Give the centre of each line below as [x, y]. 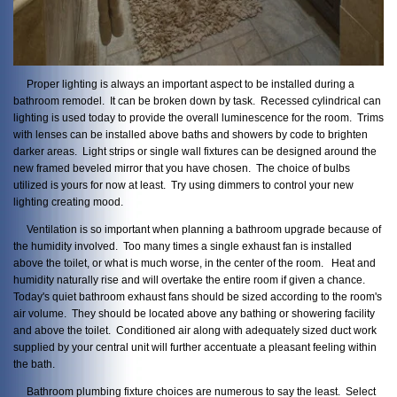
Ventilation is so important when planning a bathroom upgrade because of [197, 229]
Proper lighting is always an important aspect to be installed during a [184, 84]
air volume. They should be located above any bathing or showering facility [194, 313]
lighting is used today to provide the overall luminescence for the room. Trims [198, 118]
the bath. [34, 364]
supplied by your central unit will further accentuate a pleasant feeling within [195, 347]
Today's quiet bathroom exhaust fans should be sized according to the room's [198, 296]
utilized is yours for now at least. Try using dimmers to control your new [183, 185]
